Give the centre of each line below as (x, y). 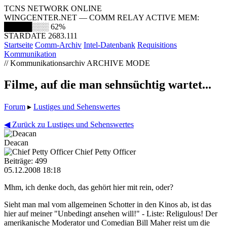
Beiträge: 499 (26, 161)
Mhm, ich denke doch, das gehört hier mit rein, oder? (89, 187)
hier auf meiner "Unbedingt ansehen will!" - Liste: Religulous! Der (111, 213)
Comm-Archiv (58, 45)
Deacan (16, 142)
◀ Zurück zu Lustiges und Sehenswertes (69, 124)
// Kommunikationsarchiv (45, 63)
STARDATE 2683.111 (41, 36)
